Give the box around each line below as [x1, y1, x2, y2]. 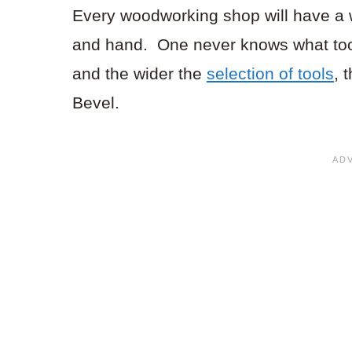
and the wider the [72, 64, 207, 83]
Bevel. [72, 93, 119, 112]
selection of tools [207, 64, 334, 83]
